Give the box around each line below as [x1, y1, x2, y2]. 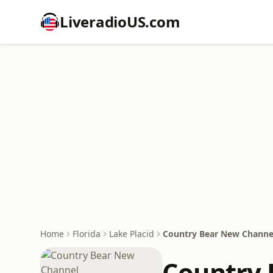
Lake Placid [109, 228, 154, 239]
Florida [73, 228, 101, 239]
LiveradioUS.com [60, 12, 180, 32]
